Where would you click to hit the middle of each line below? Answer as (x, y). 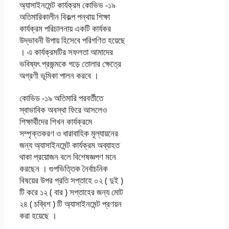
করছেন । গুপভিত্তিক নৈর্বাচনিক (64, 168)
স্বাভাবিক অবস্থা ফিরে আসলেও (63, 109)
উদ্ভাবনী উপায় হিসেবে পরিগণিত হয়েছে (72, 40)
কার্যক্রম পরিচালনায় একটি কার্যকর (65, 28)
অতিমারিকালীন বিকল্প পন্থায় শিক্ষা (65, 16)
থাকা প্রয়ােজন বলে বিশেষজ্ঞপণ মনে (68, 156)
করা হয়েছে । (38, 215)
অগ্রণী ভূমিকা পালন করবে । (59, 75)
